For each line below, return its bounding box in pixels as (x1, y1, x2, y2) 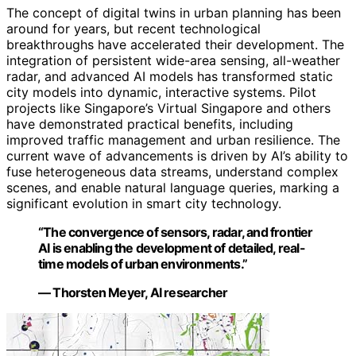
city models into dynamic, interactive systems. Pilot (6, 83, 316, 100)
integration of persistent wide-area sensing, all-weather (6, 52, 340, 68)
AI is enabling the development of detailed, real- (38, 239, 305, 256)
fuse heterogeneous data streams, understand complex (6, 163, 339, 180)
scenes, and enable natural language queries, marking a (6, 179, 339, 195)
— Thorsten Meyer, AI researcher (38, 284, 228, 300)
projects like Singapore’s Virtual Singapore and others (6, 99, 331, 116)
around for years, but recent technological (6, 20, 261, 37)
